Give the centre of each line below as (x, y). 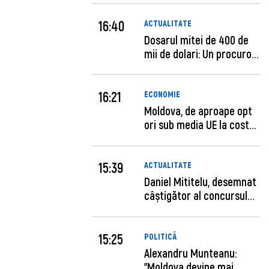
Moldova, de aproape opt (198, 111)
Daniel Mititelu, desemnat (201, 182)
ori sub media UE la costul (201, 125)
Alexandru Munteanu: (191, 253)
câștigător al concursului (200, 196)
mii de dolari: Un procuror (200, 53)
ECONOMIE (162, 94)
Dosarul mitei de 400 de (197, 40)
